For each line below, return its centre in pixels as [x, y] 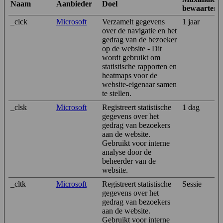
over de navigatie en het [139, 30]
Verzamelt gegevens [133, 21]
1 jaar [191, 21]
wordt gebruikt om [131, 57]
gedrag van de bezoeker [139, 39]
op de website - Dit [132, 48]
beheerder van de [129, 161]
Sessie [192, 184]
